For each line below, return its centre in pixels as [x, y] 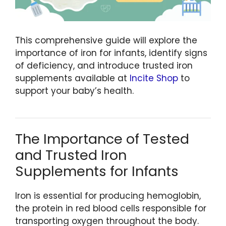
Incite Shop [154, 78]
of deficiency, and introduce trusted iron [104, 65]
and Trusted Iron [71, 155]
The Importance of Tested [102, 139]
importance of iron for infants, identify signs [111, 53]
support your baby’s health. [74, 91]
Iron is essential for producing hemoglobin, [108, 196]
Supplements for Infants [97, 172]
